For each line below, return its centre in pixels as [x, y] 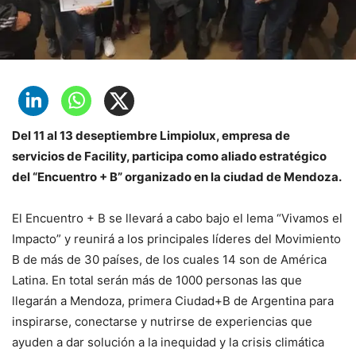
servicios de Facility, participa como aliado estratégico [169, 156]
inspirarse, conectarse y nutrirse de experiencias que [162, 321]
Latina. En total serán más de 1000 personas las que [157, 280]
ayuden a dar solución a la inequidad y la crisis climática [168, 342]
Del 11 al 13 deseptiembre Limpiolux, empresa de [151, 135]
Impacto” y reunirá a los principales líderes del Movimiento [176, 239]
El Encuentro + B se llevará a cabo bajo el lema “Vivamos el [177, 218]
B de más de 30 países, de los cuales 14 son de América [169, 259]
